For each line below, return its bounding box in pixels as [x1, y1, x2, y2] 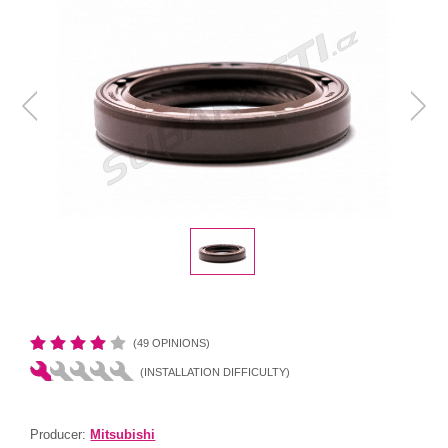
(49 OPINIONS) [133, 336, 211, 349]
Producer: [30, 426, 91, 442]
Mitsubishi [90, 426, 156, 442]
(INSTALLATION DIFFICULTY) [140, 365, 291, 378]
